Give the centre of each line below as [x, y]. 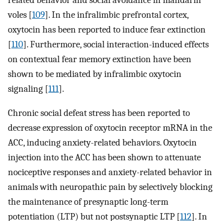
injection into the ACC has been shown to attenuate [104, 157]
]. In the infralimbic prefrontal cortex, [117, 15]
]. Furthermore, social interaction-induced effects [116, 45]
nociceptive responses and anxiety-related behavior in [110, 172]
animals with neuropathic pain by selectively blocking [110, 187]
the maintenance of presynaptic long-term [88, 202]
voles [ [20, 15]
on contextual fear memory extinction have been [100, 59]
